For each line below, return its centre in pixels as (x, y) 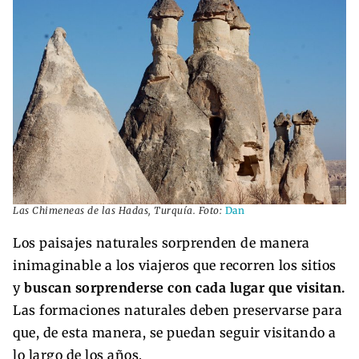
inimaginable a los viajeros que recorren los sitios (175, 265)
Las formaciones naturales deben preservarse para (177, 310)
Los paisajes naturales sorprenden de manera (161, 242)
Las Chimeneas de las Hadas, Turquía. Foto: (119, 210)
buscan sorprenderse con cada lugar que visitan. (185, 287)
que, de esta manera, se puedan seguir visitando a (175, 332)
